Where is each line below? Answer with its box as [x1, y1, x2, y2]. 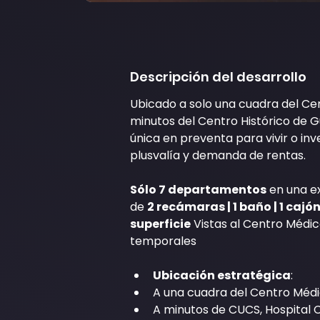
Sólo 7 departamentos [130, 181, 266, 198]
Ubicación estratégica [153, 267, 291, 284]
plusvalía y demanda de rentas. [130, 147, 306, 164]
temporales [130, 233, 196, 249]
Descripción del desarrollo [130, 68, 306, 86]
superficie [130, 216, 191, 232]
